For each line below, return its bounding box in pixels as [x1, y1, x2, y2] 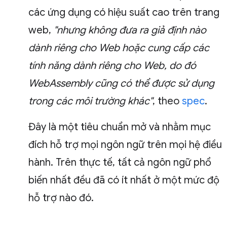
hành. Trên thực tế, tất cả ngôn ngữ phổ [28, 156, 211, 169]
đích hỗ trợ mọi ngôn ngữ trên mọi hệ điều [28, 138, 222, 151]
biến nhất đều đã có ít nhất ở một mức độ [28, 173, 219, 186]
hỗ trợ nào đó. [28, 191, 94, 204]
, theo [153, 94, 182, 107]
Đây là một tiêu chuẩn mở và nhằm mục [28, 120, 211, 133]
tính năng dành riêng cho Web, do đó [28, 59, 196, 72]
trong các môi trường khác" [28, 94, 153, 107]
